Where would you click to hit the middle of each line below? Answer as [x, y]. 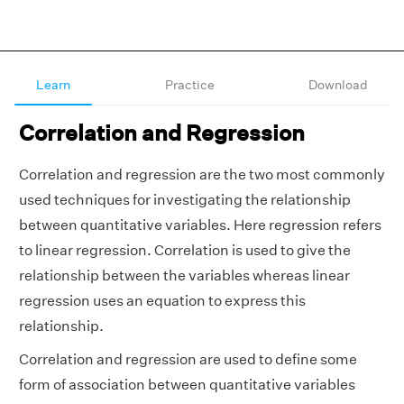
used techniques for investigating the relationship [185, 200]
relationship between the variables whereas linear [184, 275]
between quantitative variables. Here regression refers [200, 225]
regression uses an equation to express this [162, 301]
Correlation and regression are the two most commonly [202, 174]
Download [338, 85]
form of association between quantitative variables [187, 385]
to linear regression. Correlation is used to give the [185, 250]
